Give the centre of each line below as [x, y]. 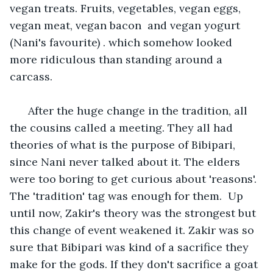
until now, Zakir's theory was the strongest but [134, 213]
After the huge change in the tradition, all [136, 110]
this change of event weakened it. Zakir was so [133, 230]
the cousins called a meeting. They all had [123, 127]
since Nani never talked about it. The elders [126, 161]
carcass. [34, 76]
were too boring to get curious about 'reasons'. [135, 179]
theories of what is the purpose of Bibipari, [124, 144]
